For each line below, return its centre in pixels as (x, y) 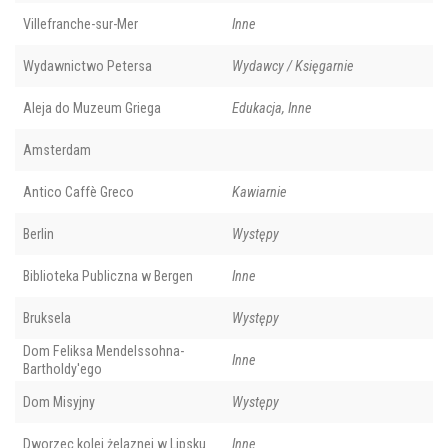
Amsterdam (57, 150)
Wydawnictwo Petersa (87, 66)
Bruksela (47, 318)
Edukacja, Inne (272, 108)
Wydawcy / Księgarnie (293, 66)
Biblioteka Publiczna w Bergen (108, 276)
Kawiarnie (259, 192)
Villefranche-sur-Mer (80, 24)
